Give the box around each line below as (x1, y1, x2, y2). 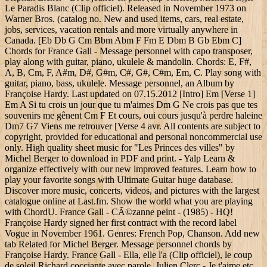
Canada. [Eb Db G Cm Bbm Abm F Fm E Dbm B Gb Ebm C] (5, 35, 241, 46)
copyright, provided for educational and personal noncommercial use (5, 132, 262, 142)
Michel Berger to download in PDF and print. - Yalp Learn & (5, 153, 235, 164)
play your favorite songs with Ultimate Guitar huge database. (5, 175, 233, 185)
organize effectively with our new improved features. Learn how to (5, 164, 256, 175)
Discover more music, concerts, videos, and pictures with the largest (5, 185, 259, 196)
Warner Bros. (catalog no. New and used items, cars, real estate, (5, 14, 244, 24)
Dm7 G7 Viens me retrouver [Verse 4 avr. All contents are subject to (5, 121, 260, 132)
